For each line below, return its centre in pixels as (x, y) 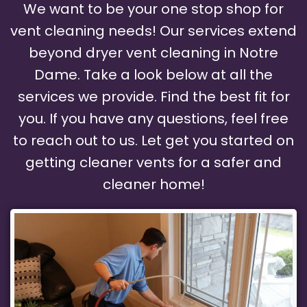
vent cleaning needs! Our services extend (153, 31)
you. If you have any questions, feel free (153, 119)
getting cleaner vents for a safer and (153, 163)
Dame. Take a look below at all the (153, 75)
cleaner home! (153, 185)
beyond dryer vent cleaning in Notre (153, 53)
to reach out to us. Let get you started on (153, 141)
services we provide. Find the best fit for (153, 97)
